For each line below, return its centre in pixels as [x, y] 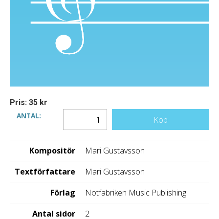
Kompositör [52, 151]
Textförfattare [45, 172]
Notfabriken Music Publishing [136, 193]
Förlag [63, 193]
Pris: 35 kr [29, 102]
